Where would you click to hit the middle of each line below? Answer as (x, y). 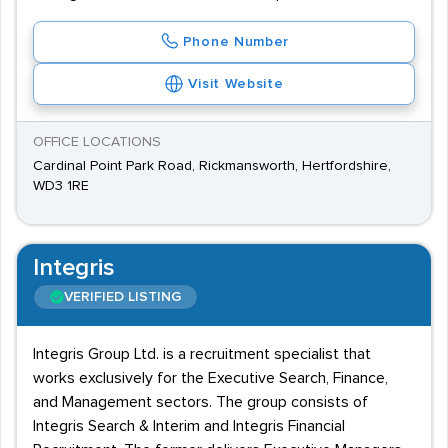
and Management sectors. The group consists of (200, 402)
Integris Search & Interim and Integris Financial (189, 426)
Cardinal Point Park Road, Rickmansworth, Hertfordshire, (212, 166)
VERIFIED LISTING (122, 297)
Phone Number (236, 42)
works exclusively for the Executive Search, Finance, (210, 378)
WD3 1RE (61, 186)
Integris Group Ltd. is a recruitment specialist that (202, 354)
